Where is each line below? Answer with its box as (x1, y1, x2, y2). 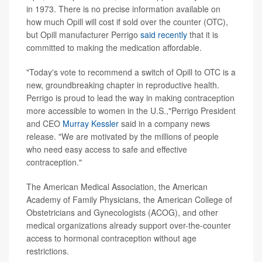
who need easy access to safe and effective (26, 143, 187, 156)
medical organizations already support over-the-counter (26, 219, 231, 232)
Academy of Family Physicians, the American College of (26, 194, 232, 206)
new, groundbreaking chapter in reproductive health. (26, 79, 219, 91)
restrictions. (26, 245, 69, 257)
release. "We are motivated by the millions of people (26, 130, 219, 143)
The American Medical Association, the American (26, 181, 208, 193)
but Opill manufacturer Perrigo (26, 29, 140, 41)
